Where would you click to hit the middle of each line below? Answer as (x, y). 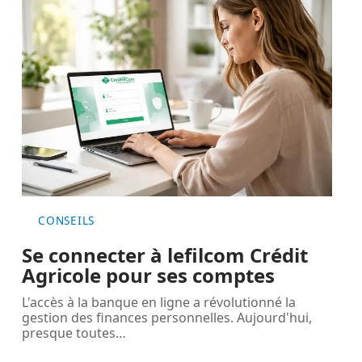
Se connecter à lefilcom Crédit (165, 255)
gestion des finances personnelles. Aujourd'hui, (167, 318)
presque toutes (69, 333)
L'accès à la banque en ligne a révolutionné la (159, 303)
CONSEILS (66, 221)
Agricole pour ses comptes (149, 276)
